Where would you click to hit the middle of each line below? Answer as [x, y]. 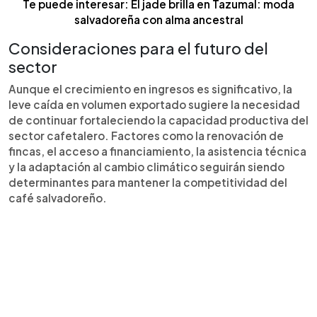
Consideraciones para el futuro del [138, 48]
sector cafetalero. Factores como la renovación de [146, 135]
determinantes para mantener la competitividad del [148, 182]
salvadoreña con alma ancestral [158, 19]
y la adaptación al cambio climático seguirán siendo [146, 166]
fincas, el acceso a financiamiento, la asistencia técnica [157, 151]
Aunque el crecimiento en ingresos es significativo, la [150, 88]
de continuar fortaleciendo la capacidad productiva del [158, 120]
